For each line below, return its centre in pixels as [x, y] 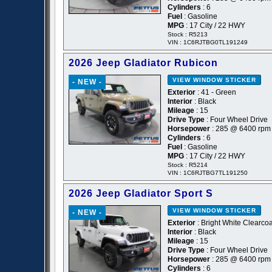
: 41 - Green [216, 93]
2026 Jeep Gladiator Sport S [141, 194]
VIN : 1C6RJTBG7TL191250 [208, 173]
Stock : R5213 [188, 35]
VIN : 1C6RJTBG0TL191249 [208, 42]
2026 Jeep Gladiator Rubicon [143, 63]
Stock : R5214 [188, 165]
